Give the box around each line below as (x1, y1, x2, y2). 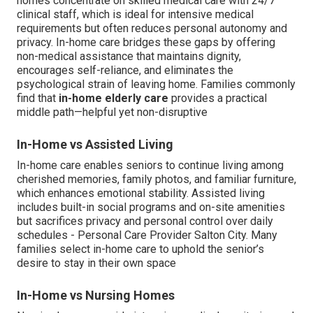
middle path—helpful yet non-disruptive (17, 105, 208, 119)
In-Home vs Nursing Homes (17, 288, 175, 303)
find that (17, 92, 59, 105)
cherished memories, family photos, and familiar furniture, (17, 173, 296, 187)
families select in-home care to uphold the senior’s (17, 242, 264, 256)
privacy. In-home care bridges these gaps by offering (17, 36, 275, 50)
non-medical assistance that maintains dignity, (17, 50, 241, 64)
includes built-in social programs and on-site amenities (17, 201, 285, 214)
